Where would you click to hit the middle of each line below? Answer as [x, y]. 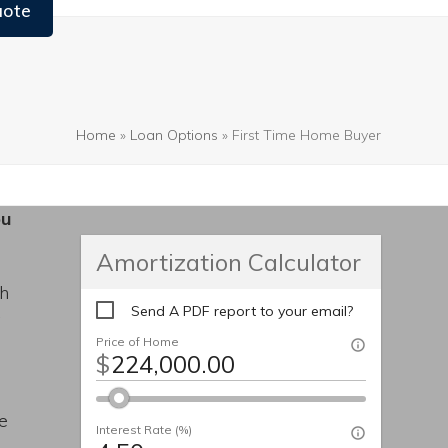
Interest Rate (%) [143, 429]
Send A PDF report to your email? [241, 310]
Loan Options [173, 135]
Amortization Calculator [228, 261]
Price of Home [137, 341]
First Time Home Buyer [306, 135]
